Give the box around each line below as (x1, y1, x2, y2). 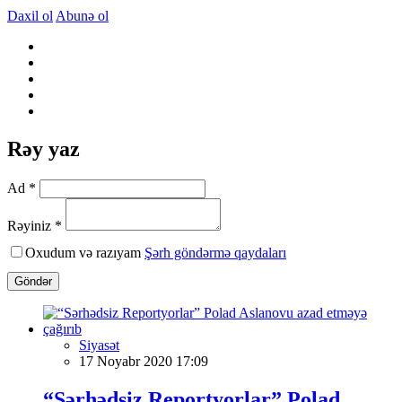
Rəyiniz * (7, 217, 62, 233)
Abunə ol (56, 7, 109, 23)
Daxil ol (7, 7, 53, 23)
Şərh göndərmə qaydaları (144, 244, 286, 260)
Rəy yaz (7, 136, 80, 161)
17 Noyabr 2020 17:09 (79, 353, 208, 369)
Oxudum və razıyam (25, 244, 144, 260)
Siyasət (79, 336, 119, 353)
